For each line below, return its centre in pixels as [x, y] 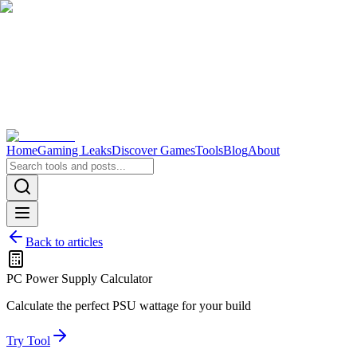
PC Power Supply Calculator [79, 279]
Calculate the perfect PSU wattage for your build [129, 306]
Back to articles [64, 242]
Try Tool [28, 341]
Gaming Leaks [75, 150]
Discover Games [153, 150]
